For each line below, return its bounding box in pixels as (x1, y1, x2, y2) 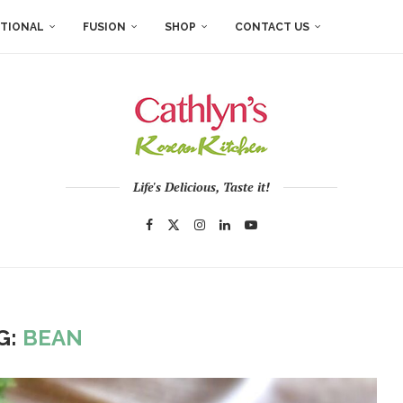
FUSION (83, 21, 126, 33)
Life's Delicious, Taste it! (133, 178, 270, 195)
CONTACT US (235, 21, 309, 33)
